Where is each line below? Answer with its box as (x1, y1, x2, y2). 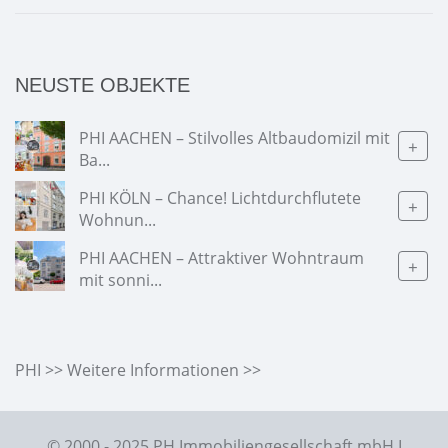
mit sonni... (79, 268, 162, 291)
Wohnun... (79, 208, 156, 231)
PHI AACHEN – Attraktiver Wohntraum (79, 246, 364, 269)
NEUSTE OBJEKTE (15, 74, 190, 97)
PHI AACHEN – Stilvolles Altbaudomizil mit (79, 126, 390, 149)
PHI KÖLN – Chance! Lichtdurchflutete (79, 186, 361, 209)
